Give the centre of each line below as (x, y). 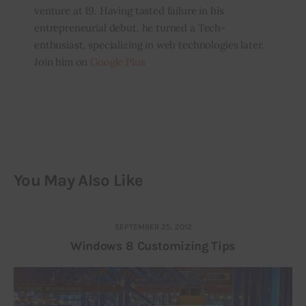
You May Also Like (79, 181)
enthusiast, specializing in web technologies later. (149, 45)
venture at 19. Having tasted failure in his (129, 11)
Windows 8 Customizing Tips (153, 246)
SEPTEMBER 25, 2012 (153, 226)
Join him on (62, 62)
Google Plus (118, 62)
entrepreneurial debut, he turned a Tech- (129, 28)
